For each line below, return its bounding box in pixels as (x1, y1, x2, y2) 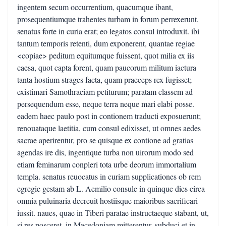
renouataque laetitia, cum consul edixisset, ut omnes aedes (17, 123, 201, 133)
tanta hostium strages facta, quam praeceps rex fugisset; (17, 74, 192, 85)
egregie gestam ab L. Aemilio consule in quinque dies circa (17, 183, 205, 194)
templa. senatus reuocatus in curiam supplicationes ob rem (17, 171, 201, 182)
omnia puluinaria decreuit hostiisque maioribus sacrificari (17, 195, 198, 206)
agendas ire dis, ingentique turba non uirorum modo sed (17, 147, 194, 157)
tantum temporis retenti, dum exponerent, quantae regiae (17, 38, 195, 48)
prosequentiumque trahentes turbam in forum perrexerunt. (17, 14, 199, 24)
